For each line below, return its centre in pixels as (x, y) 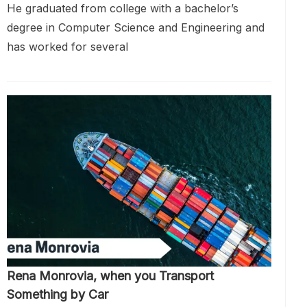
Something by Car (58, 294)
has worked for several (67, 47)
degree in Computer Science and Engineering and (136, 27)
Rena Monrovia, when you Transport (110, 276)
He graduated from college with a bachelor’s (123, 8)
